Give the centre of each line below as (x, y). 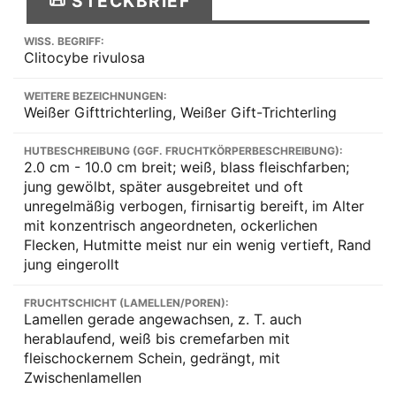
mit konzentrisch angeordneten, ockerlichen (171, 225)
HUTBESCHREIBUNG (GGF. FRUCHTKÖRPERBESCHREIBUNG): (183, 150)
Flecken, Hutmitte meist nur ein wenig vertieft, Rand (198, 244)
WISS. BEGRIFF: (64, 41)
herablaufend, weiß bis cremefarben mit (157, 338)
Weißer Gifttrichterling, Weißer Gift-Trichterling (180, 112)
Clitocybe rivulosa (84, 57)
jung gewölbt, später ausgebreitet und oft (164, 186)
